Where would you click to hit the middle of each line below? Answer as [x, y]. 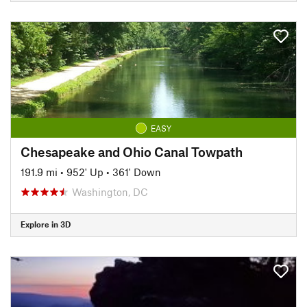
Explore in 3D [46, 224]
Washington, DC [110, 192]
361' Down [137, 172]
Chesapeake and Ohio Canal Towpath [132, 151]
